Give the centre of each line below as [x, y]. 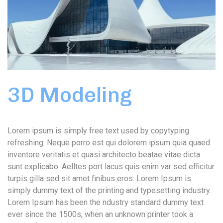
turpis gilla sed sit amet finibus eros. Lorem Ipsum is [99, 179]
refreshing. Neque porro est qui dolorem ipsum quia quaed [109, 143]
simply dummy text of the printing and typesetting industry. [109, 191]
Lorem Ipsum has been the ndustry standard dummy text [106, 203]
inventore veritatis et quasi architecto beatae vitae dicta [104, 155]
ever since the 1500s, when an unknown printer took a [100, 215]
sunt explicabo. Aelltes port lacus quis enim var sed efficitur [111, 167]
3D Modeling [70, 95]
